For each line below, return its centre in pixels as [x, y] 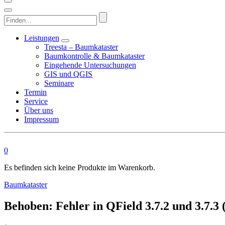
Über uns [39, 110]
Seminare [59, 83]
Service [36, 101]
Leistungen [42, 38]
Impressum [41, 119]
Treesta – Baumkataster [81, 47]
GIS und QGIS [68, 74]
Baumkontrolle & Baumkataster [94, 56]
